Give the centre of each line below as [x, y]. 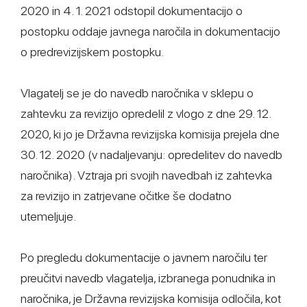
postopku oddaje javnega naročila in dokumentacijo [150, 31]
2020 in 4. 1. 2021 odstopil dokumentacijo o [132, 11]
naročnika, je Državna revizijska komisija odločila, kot [151, 298]
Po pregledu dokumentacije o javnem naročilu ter [144, 257]
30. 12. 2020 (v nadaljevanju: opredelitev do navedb [151, 155]
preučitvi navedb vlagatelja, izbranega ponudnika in [148, 278]
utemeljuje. [48, 216]
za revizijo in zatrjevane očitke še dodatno [126, 196]
